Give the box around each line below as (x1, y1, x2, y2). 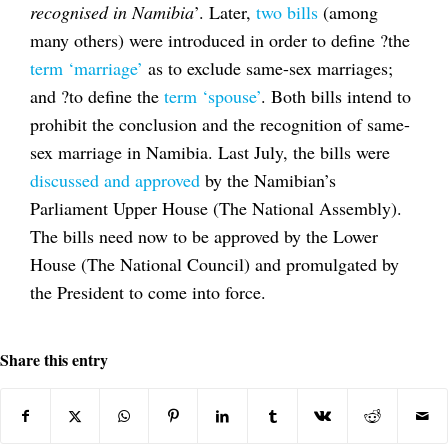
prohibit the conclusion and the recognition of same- (30, 111, 410, 136)
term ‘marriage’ (30, 55, 143, 80)
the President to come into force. (30, 279, 266, 304)
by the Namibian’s (200, 167, 336, 192)
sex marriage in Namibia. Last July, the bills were (30, 139, 390, 164)
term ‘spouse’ (159, 83, 261, 108)
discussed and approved (30, 167, 200, 192)
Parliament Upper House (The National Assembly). (30, 195, 402, 220)
